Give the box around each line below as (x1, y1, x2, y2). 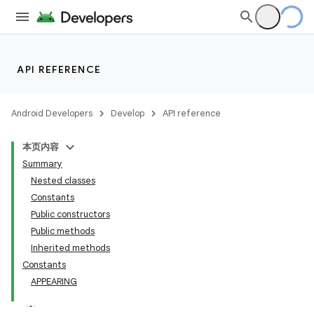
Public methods (31, 225, 95, 237)
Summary (22, 158, 62, 170)
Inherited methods (31, 242, 110, 254)
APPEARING (31, 275, 77, 287)
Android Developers (11, 107, 93, 119)
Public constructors (31, 208, 110, 220)
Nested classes (31, 175, 95, 186)
